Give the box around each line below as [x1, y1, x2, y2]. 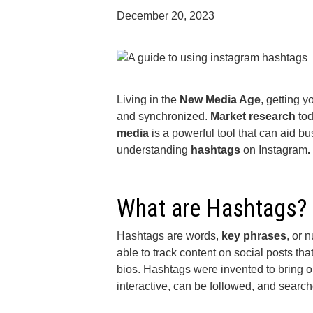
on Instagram [243, 144, 307, 156]
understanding [117, 144, 191, 156]
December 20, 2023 [117, 10, 214, 22]
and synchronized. [117, 110, 208, 122]
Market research [208, 110, 296, 122]
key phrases [221, 230, 286, 242]
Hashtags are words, [117, 230, 221, 242]
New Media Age [180, 94, 261, 105]
